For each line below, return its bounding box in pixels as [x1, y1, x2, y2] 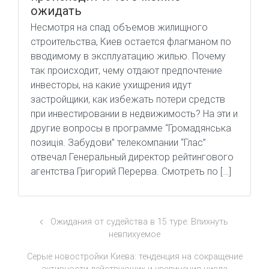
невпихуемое [109, 229, 160, 240]
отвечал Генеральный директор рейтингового [31, 151, 234, 163]
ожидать [31, 4, 82, 19]
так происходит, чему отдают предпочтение [31, 65, 222, 77]
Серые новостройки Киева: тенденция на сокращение [26, 252, 243, 262]
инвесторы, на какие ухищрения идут [31, 79, 192, 91]
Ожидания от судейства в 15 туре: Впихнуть [50, 217, 229, 228]
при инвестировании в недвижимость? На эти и [31, 108, 238, 120]
